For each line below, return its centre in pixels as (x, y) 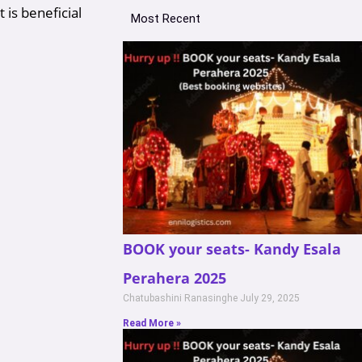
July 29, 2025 (270, 298)
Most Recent (166, 19)
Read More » (152, 323)
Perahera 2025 (175, 278)
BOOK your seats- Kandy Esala (232, 248)
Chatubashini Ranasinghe (181, 298)
